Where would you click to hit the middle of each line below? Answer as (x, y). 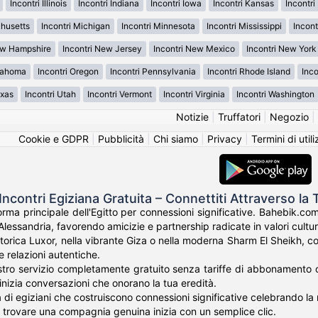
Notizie (192, 117)
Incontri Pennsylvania (153, 72)
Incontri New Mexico (194, 49)
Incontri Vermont (120, 94)
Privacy (225, 139)
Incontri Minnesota (158, 26)
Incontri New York (281, 49)
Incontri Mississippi (244, 26)
